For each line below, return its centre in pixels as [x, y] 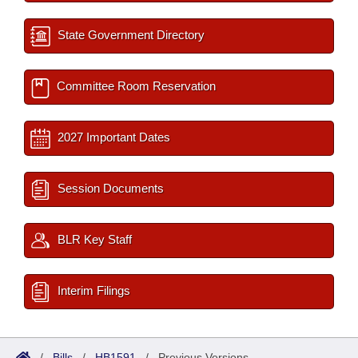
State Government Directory [129, 35]
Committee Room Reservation [135, 86]
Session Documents [109, 189]
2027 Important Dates [112, 137]
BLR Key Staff [93, 240]
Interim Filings [92, 291]
